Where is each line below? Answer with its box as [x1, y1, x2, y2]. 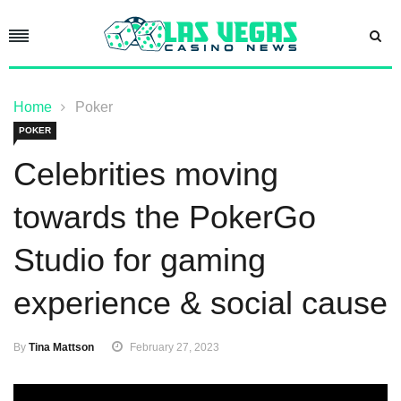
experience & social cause [13, 285, 388, 322]
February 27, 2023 [130, 341, 219, 354]
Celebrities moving [13, 156, 278, 193]
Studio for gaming [13, 242, 266, 279]
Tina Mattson [29, 341, 94, 354]
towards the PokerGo [13, 199, 316, 236]
